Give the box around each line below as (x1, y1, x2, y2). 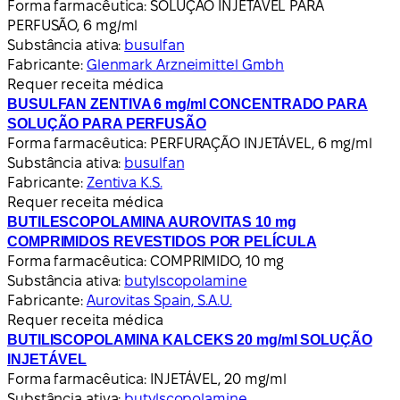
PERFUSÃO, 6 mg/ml (7, 17, 138, 33)
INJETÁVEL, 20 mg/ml (150, 371, 287, 387)
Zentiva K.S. (86, 174, 162, 190)
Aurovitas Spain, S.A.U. (86, 292, 232, 308)
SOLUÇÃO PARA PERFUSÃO (7, 115, 206, 131)
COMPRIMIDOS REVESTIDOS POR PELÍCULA (7, 233, 317, 249)
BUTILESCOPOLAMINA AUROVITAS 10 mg (7, 213, 296, 229)
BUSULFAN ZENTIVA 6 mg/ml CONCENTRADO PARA (7, 96, 368, 112)
